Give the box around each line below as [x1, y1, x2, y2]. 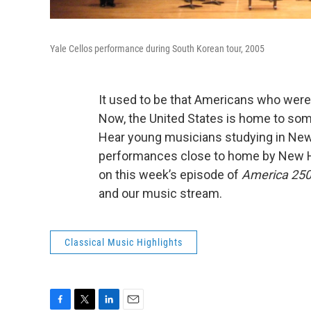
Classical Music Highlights [65, 237, 183, 248]
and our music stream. [99, 186, 222, 201]
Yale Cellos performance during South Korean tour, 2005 [50, 43, 264, 54]
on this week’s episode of [99, 167, 242, 182]
